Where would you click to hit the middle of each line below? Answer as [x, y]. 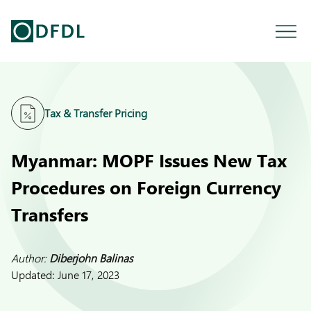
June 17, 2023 [89, 275]
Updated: [34, 275]
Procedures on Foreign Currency [146, 187]
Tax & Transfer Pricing [96, 113]
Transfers [50, 214]
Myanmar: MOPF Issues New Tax [149, 160]
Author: [30, 258]
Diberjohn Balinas [91, 258]
